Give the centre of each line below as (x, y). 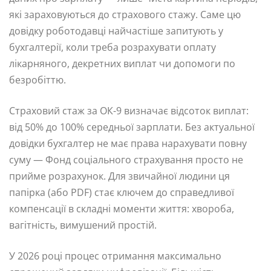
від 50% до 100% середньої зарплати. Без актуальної (132, 127)
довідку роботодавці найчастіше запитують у (116, 31)
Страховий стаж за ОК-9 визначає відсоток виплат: (129, 110)
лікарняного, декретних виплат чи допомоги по (122, 63)
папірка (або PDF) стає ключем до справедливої (122, 192)
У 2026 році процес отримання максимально (115, 256)
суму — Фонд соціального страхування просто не (126, 159)
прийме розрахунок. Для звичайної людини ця (119, 176)
